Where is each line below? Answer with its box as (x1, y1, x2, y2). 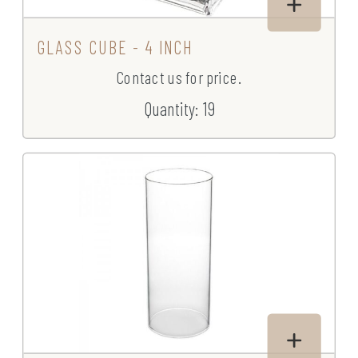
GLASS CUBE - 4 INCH (37, 36, 193, 58)
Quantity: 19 (143, 97, 215, 120)
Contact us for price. (116, 67, 242, 88)
